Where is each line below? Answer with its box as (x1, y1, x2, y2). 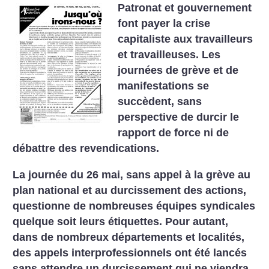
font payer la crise (118, 17, 211, 29)
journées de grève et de (118, 64, 239, 76)
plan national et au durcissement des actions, (13, 184, 247, 196)
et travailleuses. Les (118, 49, 221, 61)
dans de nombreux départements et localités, (13, 231, 245, 243)
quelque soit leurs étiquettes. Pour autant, (13, 215, 229, 228)
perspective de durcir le (118, 111, 240, 123)
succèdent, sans (118, 95, 202, 107)
